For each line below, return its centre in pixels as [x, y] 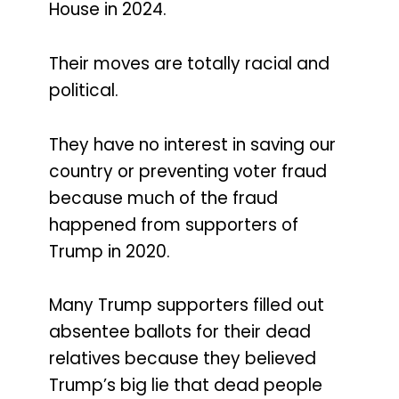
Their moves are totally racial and [189, 63]
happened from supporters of [174, 224]
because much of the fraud [163, 198]
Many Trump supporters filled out [187, 305]
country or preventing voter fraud [188, 171]
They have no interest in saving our [192, 144]
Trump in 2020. [110, 251]
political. [84, 90]
